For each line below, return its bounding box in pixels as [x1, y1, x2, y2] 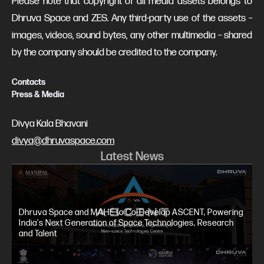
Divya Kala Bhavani [12, 117, 88, 130]
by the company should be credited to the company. [12, 46, 217, 58]
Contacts [12, 77, 45, 87]
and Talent [19, 229, 58, 239]
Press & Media [12, 89, 64, 100]
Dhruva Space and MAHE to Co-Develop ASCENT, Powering [19, 207, 244, 218]
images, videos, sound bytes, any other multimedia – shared [12, 29, 252, 41]
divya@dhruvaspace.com [12, 134, 114, 147]
